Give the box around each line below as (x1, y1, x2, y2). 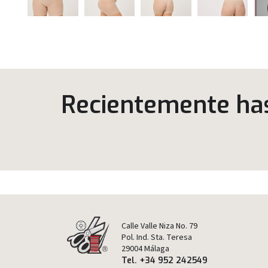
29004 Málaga (121, 242, 170, 255)
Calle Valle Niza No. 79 (121, 220, 198, 232)
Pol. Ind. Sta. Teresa (121, 231, 193, 243)
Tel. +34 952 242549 (121, 254, 208, 266)
